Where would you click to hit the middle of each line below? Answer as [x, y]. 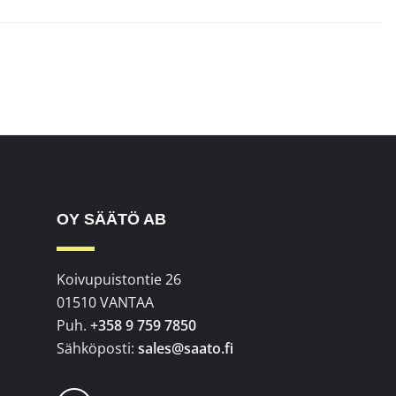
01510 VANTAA [106, 302]
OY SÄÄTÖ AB [112, 220]
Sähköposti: [98, 348]
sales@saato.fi [186, 348]
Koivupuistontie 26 [119, 279]
